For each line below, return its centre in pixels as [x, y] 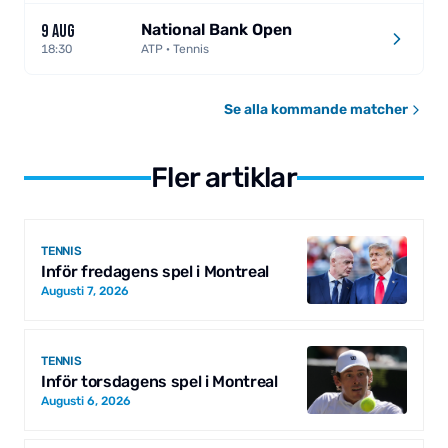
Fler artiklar [224, 178]
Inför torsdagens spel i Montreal [159, 381]
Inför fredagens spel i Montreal [155, 271]
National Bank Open [216, 30]
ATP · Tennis [175, 49]
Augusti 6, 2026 [86, 400]
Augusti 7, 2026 [85, 290]
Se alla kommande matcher [316, 110]
